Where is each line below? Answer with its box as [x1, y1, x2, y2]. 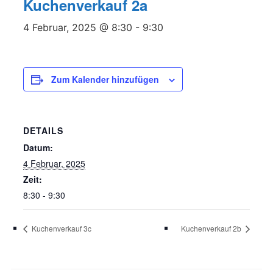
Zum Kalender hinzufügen [51, 73, 159, 85]
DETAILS [23, 124, 63, 136]
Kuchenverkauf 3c [29, 222, 91, 233]
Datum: [23, 141, 53, 154]
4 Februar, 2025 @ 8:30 [23, 21, 132, 34]
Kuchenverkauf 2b [181, 222, 244, 233]
